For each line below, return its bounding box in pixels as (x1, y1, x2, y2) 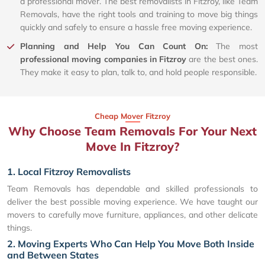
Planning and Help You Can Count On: (20, 40, 216, 51)
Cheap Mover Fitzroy (95, 111, 170, 121)
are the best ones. (186, 53, 258, 64)
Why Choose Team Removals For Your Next (8, 123, 257, 138)
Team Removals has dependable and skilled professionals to (7, 183, 258, 194)
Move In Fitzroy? (86, 138, 179, 154)
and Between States (7, 248, 99, 261)
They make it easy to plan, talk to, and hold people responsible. (20, 66, 257, 77)
